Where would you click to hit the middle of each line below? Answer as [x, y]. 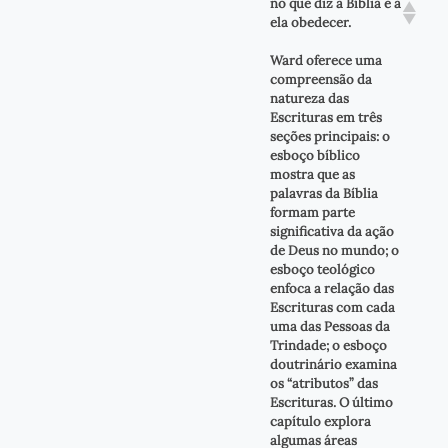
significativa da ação [331, 231]
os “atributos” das [323, 383]
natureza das [309, 98]
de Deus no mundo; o [334, 250]
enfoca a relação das [331, 288]
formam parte [312, 212]
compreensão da [320, 79]
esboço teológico [322, 269]
